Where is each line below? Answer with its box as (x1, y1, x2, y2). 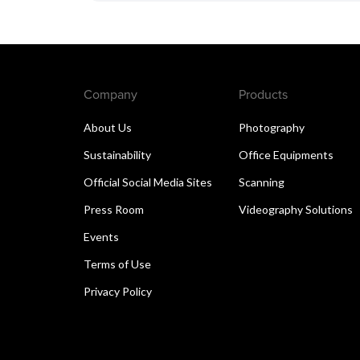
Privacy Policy (84, 284, 152, 298)
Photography (239, 120, 305, 134)
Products (239, 84, 288, 103)
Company (84, 84, 137, 103)
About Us (84, 120, 132, 134)
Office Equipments (239, 147, 334, 162)
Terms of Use (84, 256, 151, 271)
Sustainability (84, 147, 151, 162)
